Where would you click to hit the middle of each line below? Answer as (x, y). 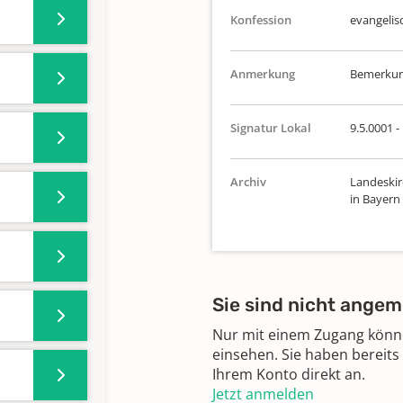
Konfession (261, 20)
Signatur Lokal (271, 128)
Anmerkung (263, 74)
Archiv (248, 182)
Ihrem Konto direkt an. (289, 374)
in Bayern (375, 199)
